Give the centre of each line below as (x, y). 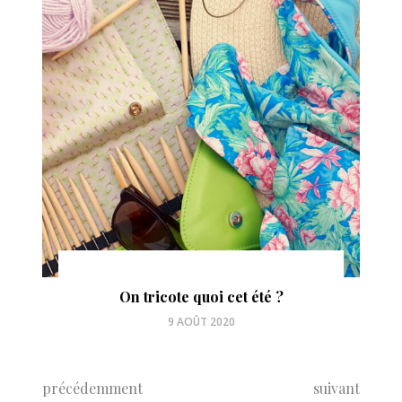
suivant (336, 389)
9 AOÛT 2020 (201, 322)
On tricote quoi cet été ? (201, 297)
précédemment (93, 389)
